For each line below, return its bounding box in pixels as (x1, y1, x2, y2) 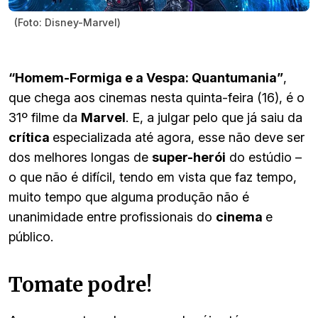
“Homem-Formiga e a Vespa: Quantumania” (9, 70, 283, 85)
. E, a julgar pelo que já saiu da (126, 109, 302, 125)
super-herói (152, 149, 226, 165)
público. (9, 229, 53, 244)
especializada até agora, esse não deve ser (53, 129, 305, 145)
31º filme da (9, 109, 81, 125)
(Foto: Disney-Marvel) (14, 16, 121, 28)
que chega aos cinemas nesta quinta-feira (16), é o (9, 89, 305, 105)
